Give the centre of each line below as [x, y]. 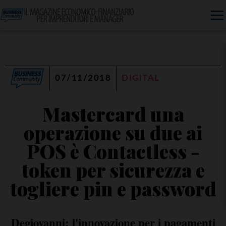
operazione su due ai [113, 132]
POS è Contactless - [113, 151]
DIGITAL [141, 78]
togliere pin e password [113, 188]
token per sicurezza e [113, 170]
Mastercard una [113, 114]
